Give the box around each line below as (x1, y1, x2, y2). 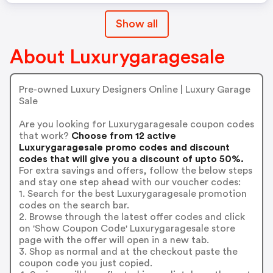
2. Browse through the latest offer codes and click (18, 211, 245, 222)
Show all (115, 18, 158, 29)
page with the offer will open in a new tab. (18, 235, 209, 245)
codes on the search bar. (18, 200, 129, 210)
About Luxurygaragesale (10, 48, 225, 67)
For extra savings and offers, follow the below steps (18, 165, 252, 175)
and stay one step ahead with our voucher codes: (18, 177, 241, 187)
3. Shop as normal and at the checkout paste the (18, 246, 238, 257)
